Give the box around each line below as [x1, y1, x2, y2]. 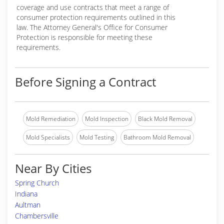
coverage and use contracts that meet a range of [16, 2, 169, 12]
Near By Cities [15, 160, 91, 176]
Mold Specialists [26, 133, 70, 141]
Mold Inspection [85, 114, 128, 123]
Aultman [15, 200, 40, 209]
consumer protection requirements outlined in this [16, 12, 175, 22]
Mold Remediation [26, 114, 75, 123]
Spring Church [15, 178, 59, 187]
